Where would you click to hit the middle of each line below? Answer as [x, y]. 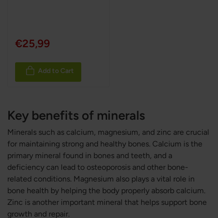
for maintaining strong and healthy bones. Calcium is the [105, 144]
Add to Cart [56, 71]
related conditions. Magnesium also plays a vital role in [101, 179]
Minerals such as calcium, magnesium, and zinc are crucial [108, 132]
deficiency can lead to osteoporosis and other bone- [98, 167]
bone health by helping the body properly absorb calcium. [106, 191]
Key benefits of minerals [76, 115]
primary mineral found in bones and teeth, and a [90, 155]
